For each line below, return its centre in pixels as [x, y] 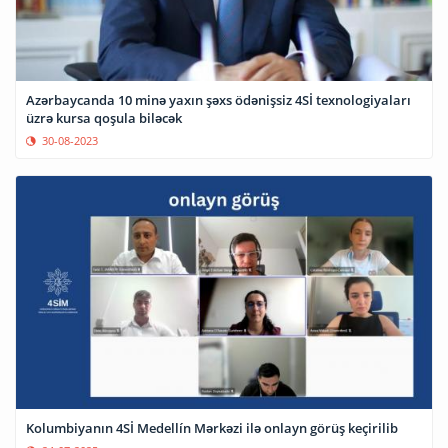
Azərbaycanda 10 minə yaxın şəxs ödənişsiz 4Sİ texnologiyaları [218, 99]
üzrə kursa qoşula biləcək [104, 117]
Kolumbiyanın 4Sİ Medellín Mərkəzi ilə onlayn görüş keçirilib [212, 428]
